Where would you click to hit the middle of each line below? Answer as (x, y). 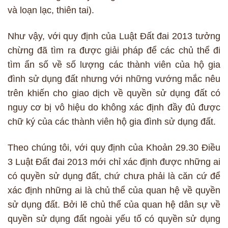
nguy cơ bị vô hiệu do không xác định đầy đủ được (114, 108)
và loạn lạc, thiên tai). (51, 10)
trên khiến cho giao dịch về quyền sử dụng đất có (114, 93)
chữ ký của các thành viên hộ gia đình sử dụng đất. (112, 122)
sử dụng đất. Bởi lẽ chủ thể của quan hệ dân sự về (114, 205)
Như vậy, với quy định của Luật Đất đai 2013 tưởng (114, 36)
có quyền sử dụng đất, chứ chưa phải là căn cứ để (114, 176)
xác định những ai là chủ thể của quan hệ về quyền (114, 191)
